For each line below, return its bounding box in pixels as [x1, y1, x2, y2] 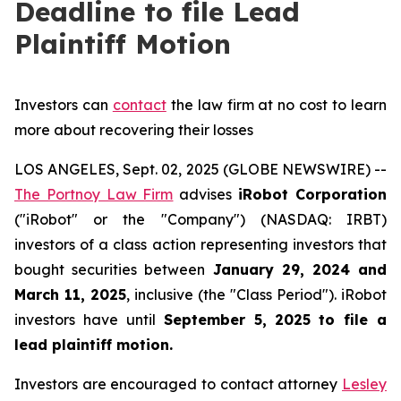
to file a [319, 311, 387, 328]
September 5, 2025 [163, 311, 311, 328]
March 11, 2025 [14, 286, 126, 303]
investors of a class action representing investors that [14, 235, 387, 253]
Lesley [342, 375, 387, 393]
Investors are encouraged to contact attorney [14, 375, 342, 393]
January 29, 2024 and [212, 260, 387, 278]
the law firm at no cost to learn [166, 96, 388, 114]
